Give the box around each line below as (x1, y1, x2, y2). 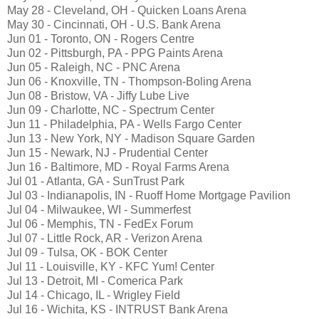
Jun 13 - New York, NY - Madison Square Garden (7, 132, 255, 145)
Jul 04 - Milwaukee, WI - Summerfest (7, 204, 191, 216)
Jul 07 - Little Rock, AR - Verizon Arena (7, 232, 202, 245)
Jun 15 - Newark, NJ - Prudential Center (7, 147, 208, 159)
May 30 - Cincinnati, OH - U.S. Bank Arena (7, 19, 221, 31)
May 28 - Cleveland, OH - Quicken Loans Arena (7, 4, 246, 17)
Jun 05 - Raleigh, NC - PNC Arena (7, 61, 180, 74)
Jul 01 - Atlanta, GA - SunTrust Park (7, 175, 184, 188)
